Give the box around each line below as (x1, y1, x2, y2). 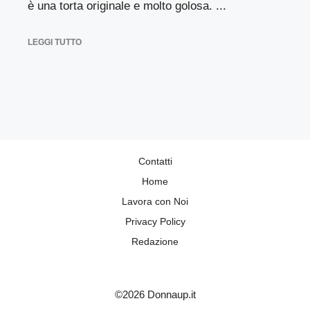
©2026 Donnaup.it (114, 288, 196, 300)
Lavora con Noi (122, 195, 188, 207)
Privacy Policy (125, 215, 185, 227)
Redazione (131, 235, 179, 247)
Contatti (138, 155, 172, 167)
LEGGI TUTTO (28, 37, 82, 47)
